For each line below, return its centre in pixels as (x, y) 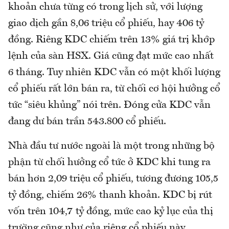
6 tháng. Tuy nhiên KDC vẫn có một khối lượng (114, 72)
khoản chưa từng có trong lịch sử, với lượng (105, 7)
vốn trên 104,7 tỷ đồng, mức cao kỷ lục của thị (111, 211)
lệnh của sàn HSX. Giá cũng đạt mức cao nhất (111, 56)
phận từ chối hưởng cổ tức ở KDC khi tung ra (109, 162)
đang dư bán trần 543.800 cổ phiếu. (87, 121)
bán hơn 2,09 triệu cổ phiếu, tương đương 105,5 (113, 179)
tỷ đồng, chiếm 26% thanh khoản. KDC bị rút (110, 195)
